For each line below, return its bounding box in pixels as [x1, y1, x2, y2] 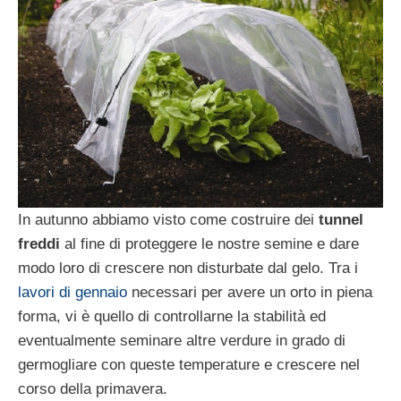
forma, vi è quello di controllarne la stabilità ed [18, 308, 326, 326]
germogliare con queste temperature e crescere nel [18, 356, 360, 374]
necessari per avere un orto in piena [127, 284, 372, 302]
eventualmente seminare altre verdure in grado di [18, 332, 346, 350]
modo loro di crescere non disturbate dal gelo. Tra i [18, 260, 358, 277]
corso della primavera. [18, 380, 167, 398]
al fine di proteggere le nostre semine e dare [60, 235, 359, 253]
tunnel [319, 211, 363, 229]
